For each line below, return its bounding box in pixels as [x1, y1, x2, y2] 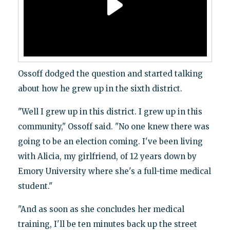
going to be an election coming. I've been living [17, 137, 203, 147]
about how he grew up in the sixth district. [17, 84, 182, 94]
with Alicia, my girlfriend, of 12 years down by [17, 151, 197, 162]
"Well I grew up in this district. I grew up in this [17, 107, 202, 117]
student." [17, 181, 52, 191]
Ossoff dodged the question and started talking [17, 69, 203, 79]
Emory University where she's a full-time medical [17, 166, 211, 177]
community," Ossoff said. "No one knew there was [17, 122, 209, 132]
